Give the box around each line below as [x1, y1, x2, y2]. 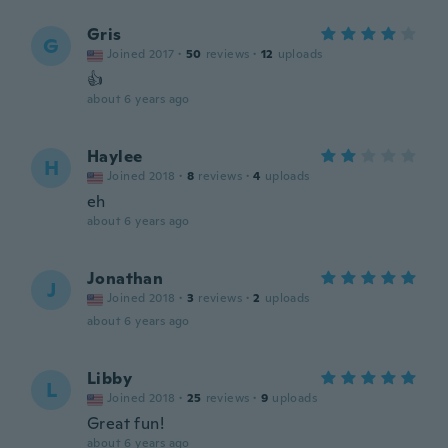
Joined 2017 [107, 46, 175, 62]
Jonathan [87, 268, 164, 289]
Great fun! [87, 413, 164, 434]
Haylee [87, 146, 143, 167]
